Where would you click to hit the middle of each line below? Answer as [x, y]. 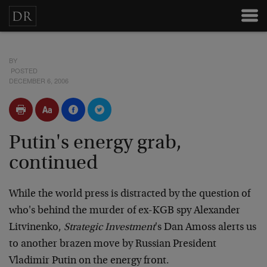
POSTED [23, 70]
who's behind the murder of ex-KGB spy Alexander [125, 211]
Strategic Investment [109, 228]
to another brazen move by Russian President [113, 244]
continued [53, 164]
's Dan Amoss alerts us [206, 228]
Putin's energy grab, [95, 144]
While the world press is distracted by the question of [130, 194]
